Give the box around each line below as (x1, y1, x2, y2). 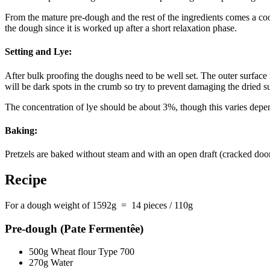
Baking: (5, 125, 37, 136)
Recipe (5, 171, 47, 187)
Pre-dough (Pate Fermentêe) (5, 222, 143, 235)
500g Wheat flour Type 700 (29, 246, 134, 257)
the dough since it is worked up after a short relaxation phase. (5, 22, 239, 33)
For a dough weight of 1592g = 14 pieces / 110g (5, 199, 193, 210)
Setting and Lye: (5, 46, 72, 57)
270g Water (29, 257, 73, 268)
